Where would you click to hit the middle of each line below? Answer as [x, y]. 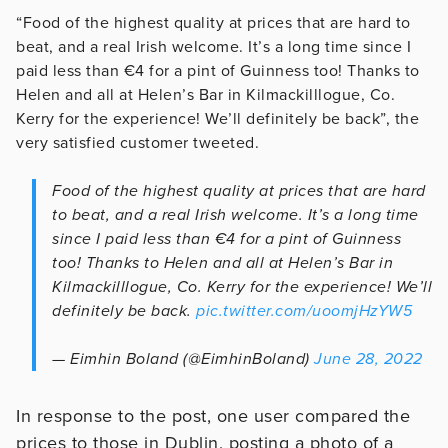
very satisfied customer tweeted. [137, 142]
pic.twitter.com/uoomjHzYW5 [304, 310]
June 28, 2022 [368, 358]
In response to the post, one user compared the [213, 415]
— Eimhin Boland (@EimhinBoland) [183, 358]
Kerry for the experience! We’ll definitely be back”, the [217, 118]
